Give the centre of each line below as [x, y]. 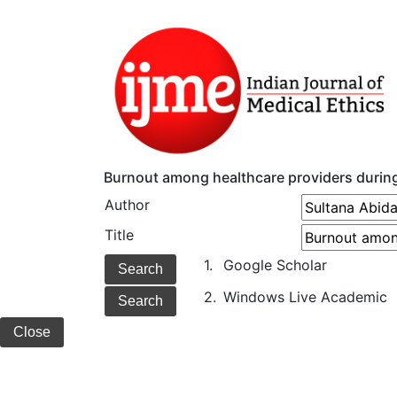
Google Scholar [275, 265]
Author [127, 205]
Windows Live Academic [305, 297]
